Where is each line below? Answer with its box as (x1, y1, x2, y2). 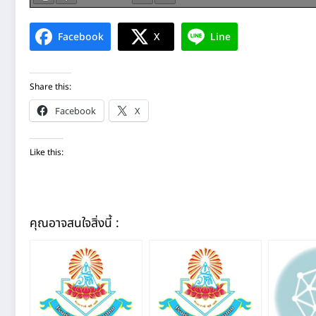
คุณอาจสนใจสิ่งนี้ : (30, 214, 119, 233)
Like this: (30, 146, 63, 159)
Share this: (30, 80, 71, 94)
